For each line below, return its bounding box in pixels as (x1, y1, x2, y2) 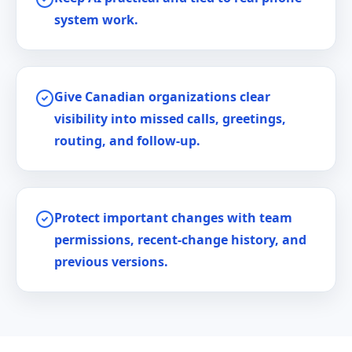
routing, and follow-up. (54, 132, 200, 149)
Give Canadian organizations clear (54, 88, 270, 105)
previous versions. (54, 253, 168, 270)
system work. (54, 11, 138, 28)
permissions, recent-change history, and (54, 231, 306, 248)
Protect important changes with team (54, 209, 292, 226)
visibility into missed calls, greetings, (54, 110, 286, 127)
